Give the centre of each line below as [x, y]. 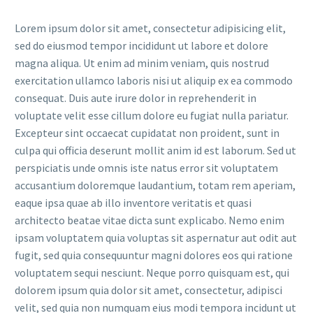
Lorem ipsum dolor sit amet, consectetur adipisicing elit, [150, 28]
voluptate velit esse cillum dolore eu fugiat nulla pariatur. [152, 115]
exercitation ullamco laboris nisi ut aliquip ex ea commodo [154, 80]
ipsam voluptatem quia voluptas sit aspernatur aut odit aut [156, 237]
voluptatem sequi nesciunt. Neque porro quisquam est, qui [152, 272]
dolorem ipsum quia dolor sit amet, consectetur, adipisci [148, 290]
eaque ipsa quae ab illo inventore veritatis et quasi [133, 202]
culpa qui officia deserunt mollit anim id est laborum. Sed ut [155, 150]
